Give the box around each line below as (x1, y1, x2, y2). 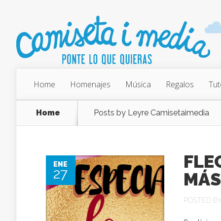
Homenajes (70, 79, 110, 90)
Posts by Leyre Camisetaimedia (94, 108, 209, 117)
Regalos (166, 79, 194, 90)
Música (125, 79, 151, 90)
